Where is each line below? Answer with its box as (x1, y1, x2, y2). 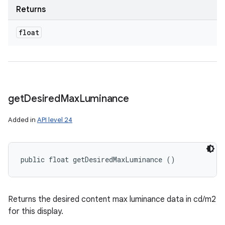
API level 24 (37, 116, 72, 124)
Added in (8, 116, 37, 124)
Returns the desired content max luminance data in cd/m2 (8, 194, 216, 204)
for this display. (8, 206, 63, 216)
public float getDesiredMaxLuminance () (21, 155, 175, 164)
